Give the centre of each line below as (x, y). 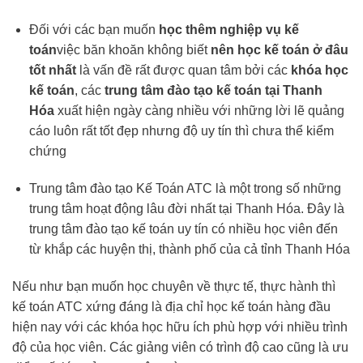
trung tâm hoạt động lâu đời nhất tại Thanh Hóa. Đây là (186, 209)
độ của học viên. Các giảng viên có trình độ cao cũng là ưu (180, 347)
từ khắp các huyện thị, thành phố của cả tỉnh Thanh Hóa (189, 250)
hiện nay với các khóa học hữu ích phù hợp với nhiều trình (180, 327)
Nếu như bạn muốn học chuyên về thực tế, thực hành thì (174, 286)
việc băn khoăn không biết (133, 50)
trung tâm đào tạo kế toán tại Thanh (213, 91)
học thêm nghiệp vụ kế (228, 30)
